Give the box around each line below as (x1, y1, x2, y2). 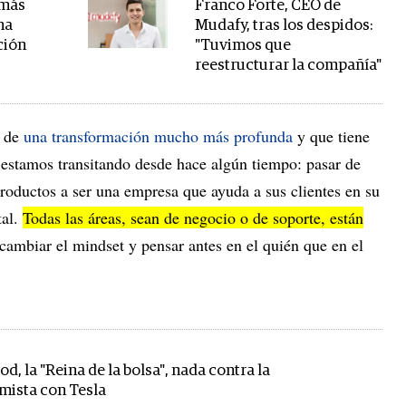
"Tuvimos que (195, 38, 292, 54)
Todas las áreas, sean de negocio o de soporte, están (23, 207, 363, 229)
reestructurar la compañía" (195, 58, 382, 74)
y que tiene (293, 125, 370, 148)
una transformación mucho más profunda (24, 125, 293, 148)
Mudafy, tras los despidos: (195, 18, 373, 34)
